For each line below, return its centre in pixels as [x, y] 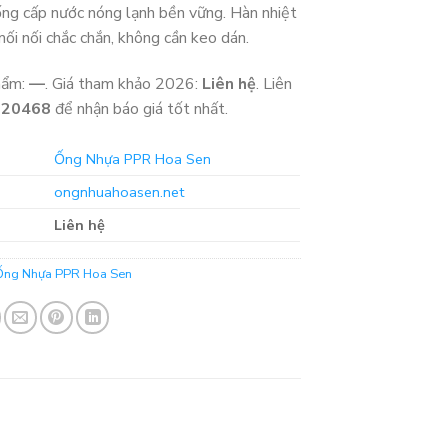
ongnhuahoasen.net [119, 191]
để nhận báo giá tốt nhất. [140, 108]
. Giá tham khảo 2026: [124, 83]
